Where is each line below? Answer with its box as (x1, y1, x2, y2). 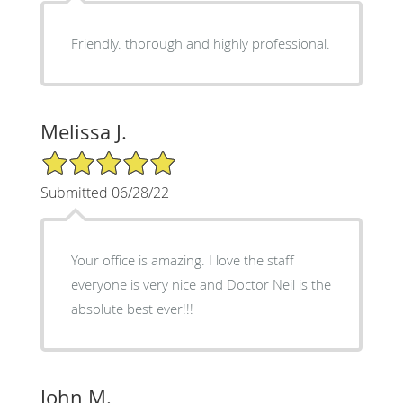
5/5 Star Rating (40, 148, 130, 166)
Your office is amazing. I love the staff (70, 250, 294, 269)
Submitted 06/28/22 (40, 182, 169, 202)
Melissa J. (40, 118, 127, 145)
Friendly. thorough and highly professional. (70, 33, 330, 52)
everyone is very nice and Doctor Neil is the (70, 274, 331, 293)
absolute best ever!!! (70, 299, 193, 318)
